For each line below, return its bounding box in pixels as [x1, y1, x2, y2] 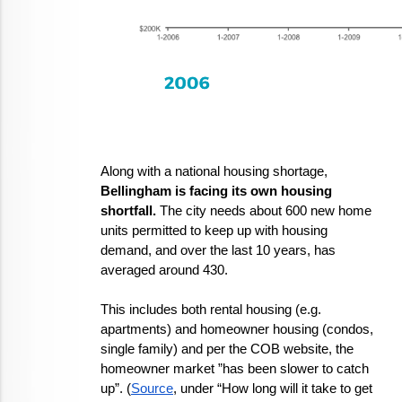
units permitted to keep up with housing [100, 223, 328, 238]
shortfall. [100, 204, 156, 218]
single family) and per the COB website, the [100, 342, 354, 356]
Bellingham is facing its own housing [100, 184, 332, 198]
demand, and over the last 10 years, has [100, 243, 336, 258]
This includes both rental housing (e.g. [100, 302, 321, 317]
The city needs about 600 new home [156, 204, 371, 218]
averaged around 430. [100, 263, 232, 277]
